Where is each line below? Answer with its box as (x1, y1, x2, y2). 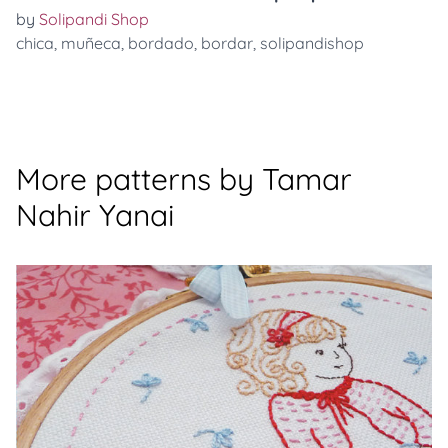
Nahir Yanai (16, 195, 174, 234)
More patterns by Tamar (16, 159, 352, 198)
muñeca (61, 32, 121, 53)
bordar (201, 32, 253, 53)
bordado (128, 32, 194, 53)
